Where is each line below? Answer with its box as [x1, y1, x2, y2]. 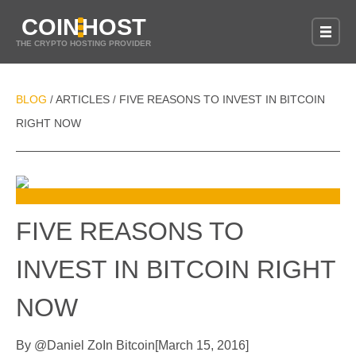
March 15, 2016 [158, 339, 246, 352]
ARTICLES [53, 93, 113, 106]
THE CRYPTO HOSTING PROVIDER [16, 39, 151, 48]
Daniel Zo [47, 339, 103, 352]
